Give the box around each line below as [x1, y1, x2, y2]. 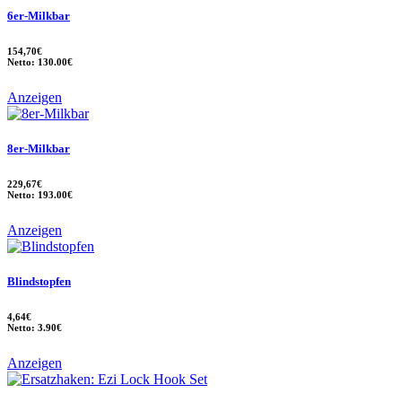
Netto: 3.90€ [7, 322, 62, 334]
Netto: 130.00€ [7, 57, 73, 68]
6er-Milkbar [7, 9, 70, 23]
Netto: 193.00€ [7, 189, 73, 201]
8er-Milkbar [7, 142, 70, 156]
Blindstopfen [7, 275, 71, 289]
